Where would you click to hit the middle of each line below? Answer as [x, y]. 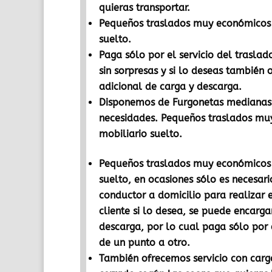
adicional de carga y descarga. [170, 87]
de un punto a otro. [144, 243]
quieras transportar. [144, 8]
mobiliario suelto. [141, 134]
